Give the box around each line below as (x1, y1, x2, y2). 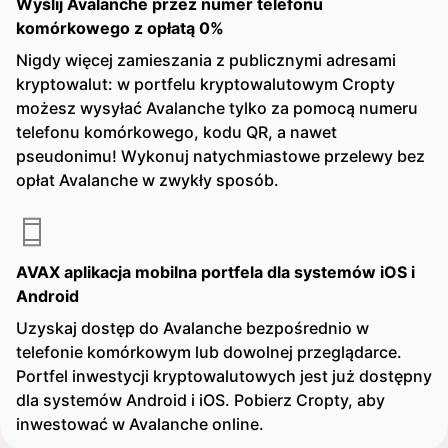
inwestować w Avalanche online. (16, 414, 264, 434)
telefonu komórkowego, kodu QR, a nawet (16, 122, 337, 142)
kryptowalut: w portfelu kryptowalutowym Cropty (16, 74, 395, 94)
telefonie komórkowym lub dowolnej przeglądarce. (16, 342, 402, 362)
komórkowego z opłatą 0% (16, 18, 224, 38)
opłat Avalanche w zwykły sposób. (16, 170, 279, 190)
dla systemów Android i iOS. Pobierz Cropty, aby (16, 390, 385, 410)
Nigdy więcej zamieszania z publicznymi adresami (16, 50, 396, 70)
